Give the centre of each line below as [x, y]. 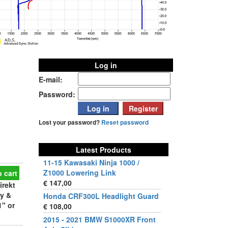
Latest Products [104, 150]
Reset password [125, 122]
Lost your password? [70, 122]
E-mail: [51, 79]
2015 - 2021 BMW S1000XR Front [99, 219]
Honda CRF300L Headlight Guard [101, 196]
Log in [106, 65]
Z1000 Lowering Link [80, 173]
